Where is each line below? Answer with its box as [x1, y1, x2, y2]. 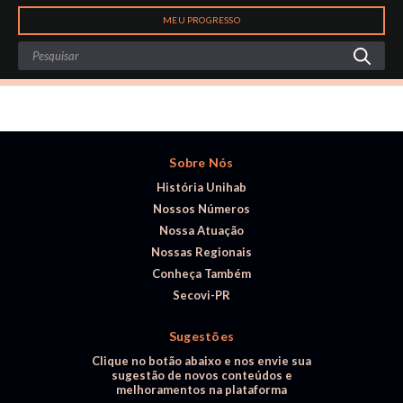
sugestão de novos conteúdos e [111, 368, 292, 382]
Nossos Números [153, 201, 250, 216]
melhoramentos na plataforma [116, 382, 287, 397]
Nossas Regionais [151, 245, 252, 259]
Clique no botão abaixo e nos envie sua [92, 354, 311, 368]
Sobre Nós [169, 155, 234, 170]
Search [17, 2, 58, 18]
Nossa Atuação [159, 223, 244, 237]
